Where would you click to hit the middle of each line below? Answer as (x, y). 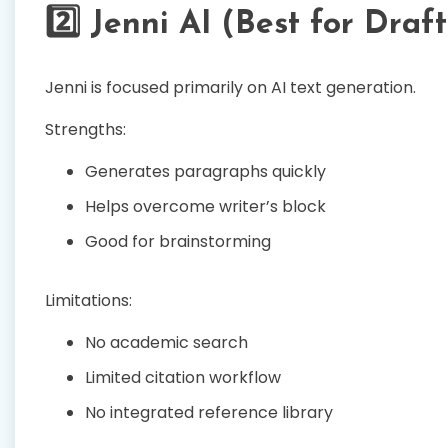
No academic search (166, 342)
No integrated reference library (209, 412)
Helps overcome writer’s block (205, 206)
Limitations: (88, 300)
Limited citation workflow (183, 377)
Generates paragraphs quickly (205, 171)
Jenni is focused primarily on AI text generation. (230, 87)
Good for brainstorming (178, 241)
